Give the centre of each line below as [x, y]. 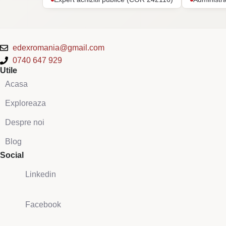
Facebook [43, 205]
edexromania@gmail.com [59, 48]
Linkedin [41, 174]
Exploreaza [25, 103]
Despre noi [25, 122]
